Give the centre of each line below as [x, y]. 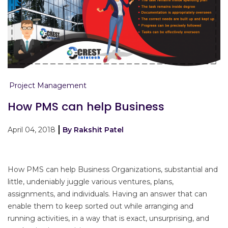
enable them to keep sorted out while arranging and [101, 206]
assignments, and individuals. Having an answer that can [107, 194]
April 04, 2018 [33, 130]
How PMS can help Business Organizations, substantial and [113, 170]
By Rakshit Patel [93, 130]
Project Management [48, 86]
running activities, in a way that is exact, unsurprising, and [108, 219]
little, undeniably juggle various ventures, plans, [91, 182]
